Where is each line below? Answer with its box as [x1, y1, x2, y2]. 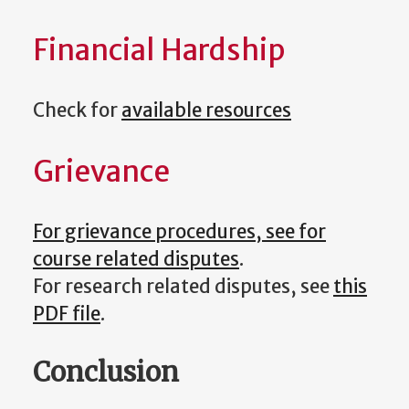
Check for [33, 99, 121, 123]
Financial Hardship [33, 31, 285, 68]
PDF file [33, 302, 100, 327]
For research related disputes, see [33, 275, 333, 299]
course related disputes [33, 247, 239, 272]
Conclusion [33, 354, 179, 389]
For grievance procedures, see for [33, 220, 326, 245]
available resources [121, 99, 291, 123]
